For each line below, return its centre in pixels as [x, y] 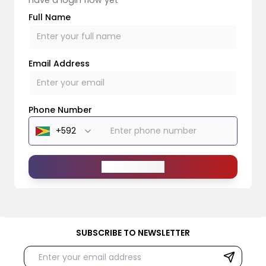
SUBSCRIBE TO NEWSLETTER [133, 233]
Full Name [50, 17]
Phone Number [60, 110]
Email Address [59, 63]
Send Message [133, 167]
